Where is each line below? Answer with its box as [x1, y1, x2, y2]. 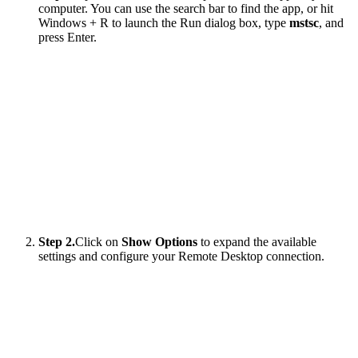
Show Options [121, 234, 197, 249]
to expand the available [197, 234, 316, 249]
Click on [75, 234, 121, 249]
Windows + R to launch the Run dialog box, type [38, 15, 289, 30]
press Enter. [38, 30, 97, 44]
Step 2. [38, 234, 75, 249]
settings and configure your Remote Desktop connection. [38, 249, 324, 263]
